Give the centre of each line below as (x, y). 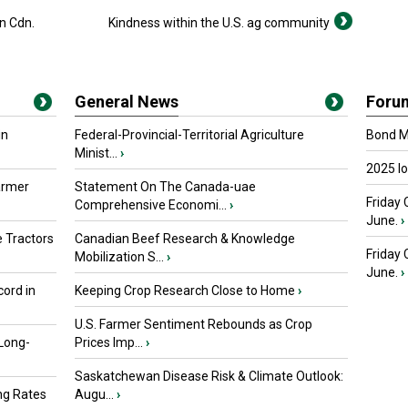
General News (127, 102)
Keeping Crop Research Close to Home (185, 291)
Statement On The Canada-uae (165, 187)
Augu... (94, 394)
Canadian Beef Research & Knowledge (185, 239)
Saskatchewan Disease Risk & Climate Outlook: (209, 376)
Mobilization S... (119, 257)
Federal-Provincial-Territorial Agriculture (189, 135)
